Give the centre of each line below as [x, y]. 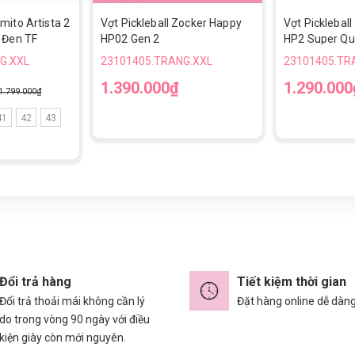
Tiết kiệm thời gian [292, 281]
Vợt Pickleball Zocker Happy [171, 23]
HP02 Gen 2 [130, 39]
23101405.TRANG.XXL [157, 61]
